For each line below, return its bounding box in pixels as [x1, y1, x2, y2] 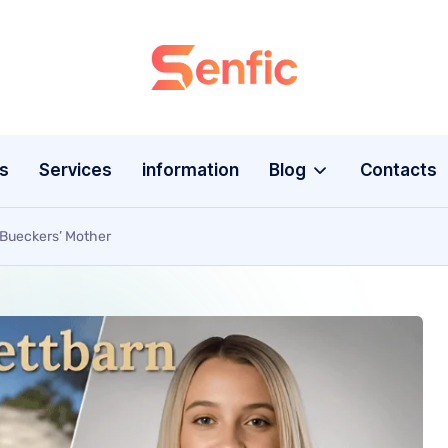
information [142, 160, 240, 181]
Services [39, 160, 113, 181]
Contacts [359, 160, 437, 181]
